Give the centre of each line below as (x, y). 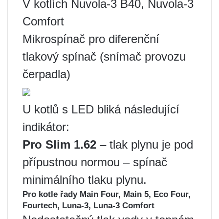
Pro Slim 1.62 (59, 144)
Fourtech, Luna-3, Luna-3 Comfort (88, 206)
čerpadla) (46, 74)
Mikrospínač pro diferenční (91, 39)
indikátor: (46, 127)
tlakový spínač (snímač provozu (104, 56)
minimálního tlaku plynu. (85, 180)
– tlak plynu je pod (145, 144)
